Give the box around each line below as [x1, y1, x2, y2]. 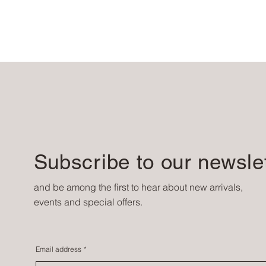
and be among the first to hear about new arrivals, [33, 180, 243, 193]
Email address [35, 245, 81, 254]
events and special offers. [33, 195, 142, 208]
